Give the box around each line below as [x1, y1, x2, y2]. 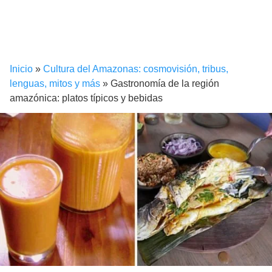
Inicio [10, 64, 33, 75]
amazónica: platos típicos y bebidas [10, 93, 163, 104]
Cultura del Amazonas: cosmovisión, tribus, [43, 64, 228, 75]
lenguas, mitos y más [10, 78, 100, 89]
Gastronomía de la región [110, 78, 219, 89]
